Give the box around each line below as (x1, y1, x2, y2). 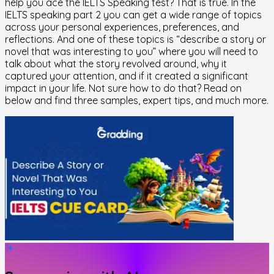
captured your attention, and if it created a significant (5, 69, 248, 82)
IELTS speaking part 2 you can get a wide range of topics (5, 8, 262, 21)
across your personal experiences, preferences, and (5, 20, 239, 33)
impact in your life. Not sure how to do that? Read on (5, 81, 242, 94)
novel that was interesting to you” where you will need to (5, 45, 258, 57)
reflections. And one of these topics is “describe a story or (5, 32, 266, 45)
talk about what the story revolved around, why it (5, 57, 227, 70)
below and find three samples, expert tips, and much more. (5, 94, 268, 106)
